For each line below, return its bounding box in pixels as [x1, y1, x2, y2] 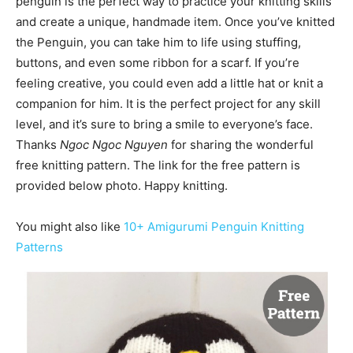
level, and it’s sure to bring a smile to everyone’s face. [16, 117, 313, 132]
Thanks [16, 137, 60, 153]
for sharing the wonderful [168, 137, 314, 153]
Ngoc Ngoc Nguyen [60, 137, 168, 153]
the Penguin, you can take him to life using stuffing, [16, 35, 301, 50]
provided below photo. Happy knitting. [16, 178, 228, 194]
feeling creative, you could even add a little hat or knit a [16, 76, 323, 91]
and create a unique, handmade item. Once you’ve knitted [16, 14, 335, 30]
